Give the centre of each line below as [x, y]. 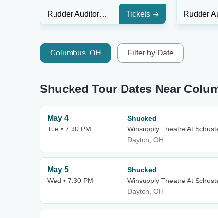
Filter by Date [151, 53]
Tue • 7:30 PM [69, 129]
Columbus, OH [76, 53]
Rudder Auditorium [103, 14]
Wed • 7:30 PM [70, 181]
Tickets [138, 14]
